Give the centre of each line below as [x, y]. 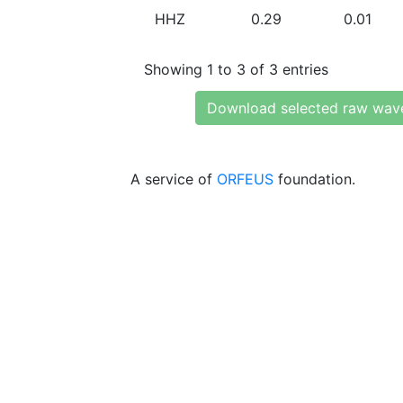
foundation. [314, 179]
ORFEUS [245, 179]
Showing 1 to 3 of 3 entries [236, 69]
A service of [174, 179]
